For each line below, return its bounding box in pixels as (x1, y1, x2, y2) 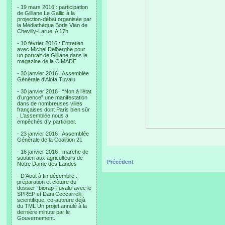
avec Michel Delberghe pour (17, 46, 85, 52)
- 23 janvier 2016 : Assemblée (17, 131, 89, 137)
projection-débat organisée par (17, 16, 91, 22)
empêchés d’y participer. (17, 119, 76, 125)
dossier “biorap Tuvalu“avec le (17, 185, 91, 191)
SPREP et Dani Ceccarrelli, (17, 191, 83, 197)
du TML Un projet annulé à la (17, 203, 87, 209)
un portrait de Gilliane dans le (17, 52, 87, 58)
